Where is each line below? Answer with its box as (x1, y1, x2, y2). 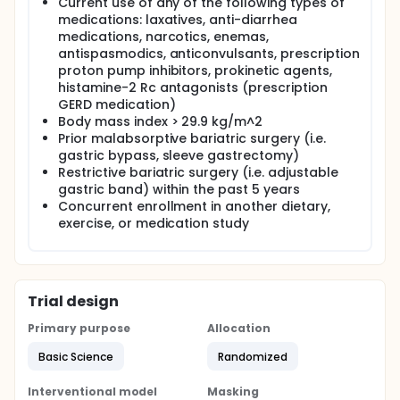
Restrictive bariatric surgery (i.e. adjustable (58, 163, 338, 181)
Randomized (218, 348, 287, 364)
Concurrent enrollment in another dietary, (58, 197, 330, 215)
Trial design (28, 291, 119, 312)
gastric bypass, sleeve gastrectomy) (58, 146, 299, 164)
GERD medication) (58, 96, 176, 113)
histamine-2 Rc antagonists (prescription (58, 79, 328, 96)
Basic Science (38, 348, 113, 364)
